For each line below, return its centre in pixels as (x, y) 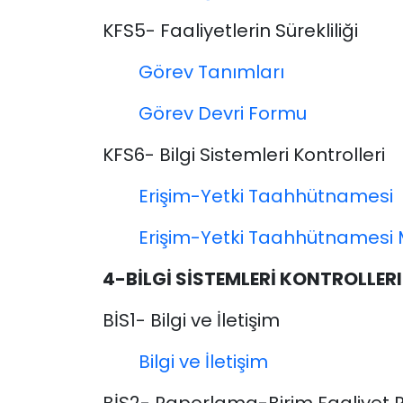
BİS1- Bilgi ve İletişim (191, 321)
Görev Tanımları (211, 72)
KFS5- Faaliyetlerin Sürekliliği (230, 31)
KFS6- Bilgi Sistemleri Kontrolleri (244, 155)
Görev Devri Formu (223, 114)
